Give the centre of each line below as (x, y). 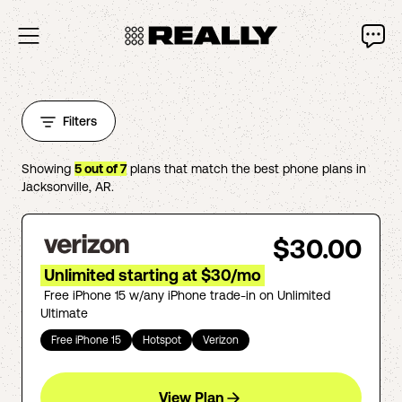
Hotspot (162, 340)
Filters (80, 121)
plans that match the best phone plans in (246, 169)
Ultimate (64, 313)
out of (101, 169)
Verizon (221, 340)
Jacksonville (55, 187)
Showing (48, 169)
